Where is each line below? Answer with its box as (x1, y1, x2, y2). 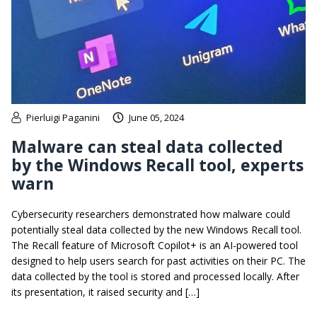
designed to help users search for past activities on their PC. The (11, 254, 306, 268)
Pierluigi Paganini (26, 111, 100, 125)
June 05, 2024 (129, 111, 184, 125)
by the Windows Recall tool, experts (11, 154, 304, 177)
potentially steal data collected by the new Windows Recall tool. (11, 223, 301, 237)
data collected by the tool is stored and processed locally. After (11, 270, 299, 284)
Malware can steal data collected (11, 135, 283, 158)
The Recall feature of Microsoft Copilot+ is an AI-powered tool (11, 238, 298, 253)
